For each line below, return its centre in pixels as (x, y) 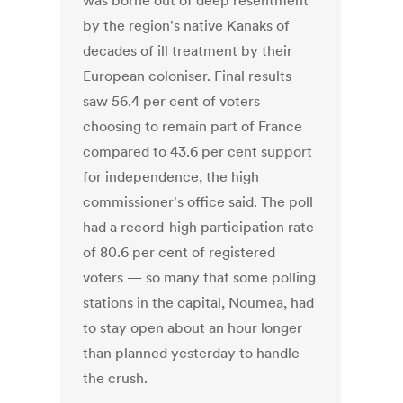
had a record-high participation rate (199, 227)
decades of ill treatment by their (188, 51)
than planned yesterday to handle (192, 353)
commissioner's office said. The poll (198, 202)
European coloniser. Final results (188, 76)
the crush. (116, 378)
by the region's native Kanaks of (187, 26)
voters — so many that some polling (200, 278)
